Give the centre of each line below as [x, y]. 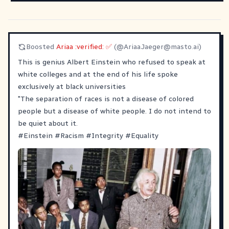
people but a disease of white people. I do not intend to [114, 111]
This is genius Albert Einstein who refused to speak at [112, 62]
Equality [145, 136]
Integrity [107, 136]
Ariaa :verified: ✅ [84, 47]
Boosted [41, 47]
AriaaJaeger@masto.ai [161, 47]
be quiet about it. [48, 123]
